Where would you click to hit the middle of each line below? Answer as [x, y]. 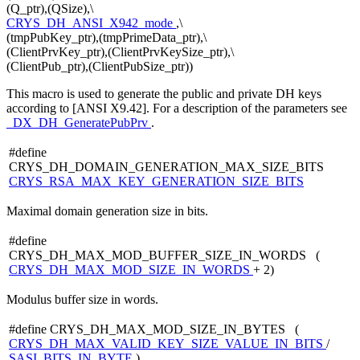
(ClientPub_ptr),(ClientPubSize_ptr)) [100, 66]
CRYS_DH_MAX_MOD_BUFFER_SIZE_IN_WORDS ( [164, 255]
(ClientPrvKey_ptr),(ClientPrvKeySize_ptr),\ [120, 51]
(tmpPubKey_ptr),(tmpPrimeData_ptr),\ [106, 37]
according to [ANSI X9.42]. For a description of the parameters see [177, 108]
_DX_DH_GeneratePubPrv [79, 122]
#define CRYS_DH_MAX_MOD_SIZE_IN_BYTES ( [154, 329]
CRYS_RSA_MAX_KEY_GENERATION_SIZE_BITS [156, 181]
